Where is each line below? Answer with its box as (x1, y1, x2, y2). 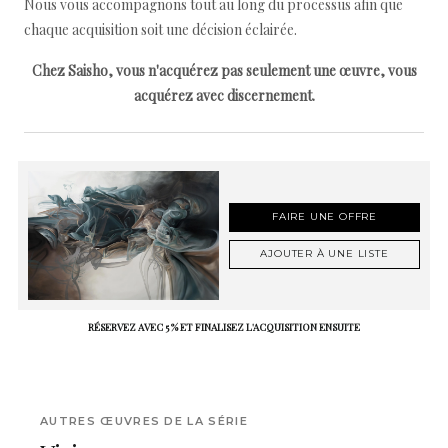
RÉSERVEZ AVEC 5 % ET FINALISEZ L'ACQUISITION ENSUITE (88, 320, 360, 335)
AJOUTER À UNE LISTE (260, 247, 389, 261)
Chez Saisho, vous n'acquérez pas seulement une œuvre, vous (31, 61, 417, 80)
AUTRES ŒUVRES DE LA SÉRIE (40, 414, 248, 429)
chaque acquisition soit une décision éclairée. (24, 20, 297, 39)
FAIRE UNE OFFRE (272, 210, 377, 224)
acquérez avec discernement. (133, 86, 315, 105)
